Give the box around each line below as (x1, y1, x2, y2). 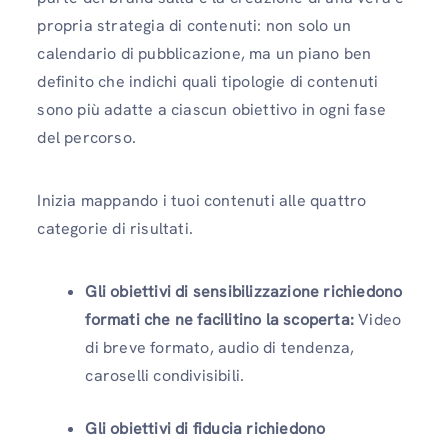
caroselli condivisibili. (85, 365, 245, 387)
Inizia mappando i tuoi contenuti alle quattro (37, 190, 367, 211)
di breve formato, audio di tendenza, (85, 337, 355, 359)
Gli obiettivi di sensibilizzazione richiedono (85, 281, 403, 303)
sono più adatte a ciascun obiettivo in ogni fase (37, 98, 386, 120)
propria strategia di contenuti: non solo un (37, 14, 351, 36)
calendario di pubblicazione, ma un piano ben (37, 42, 372, 64)
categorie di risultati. (37, 218, 193, 239)
